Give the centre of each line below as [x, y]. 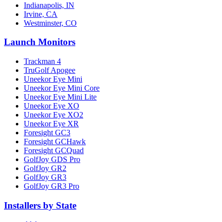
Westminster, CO [50, 23]
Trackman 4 [42, 61]
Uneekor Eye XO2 [54, 114]
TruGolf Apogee [50, 70]
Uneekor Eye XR [51, 123]
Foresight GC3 [47, 132]
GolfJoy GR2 [45, 168]
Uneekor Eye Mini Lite [60, 97]
